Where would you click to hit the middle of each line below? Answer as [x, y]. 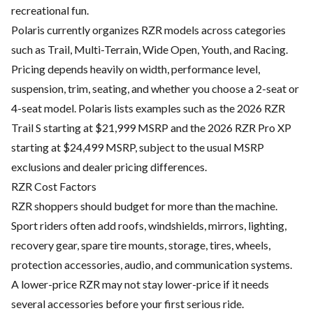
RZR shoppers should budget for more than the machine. [144, 206]
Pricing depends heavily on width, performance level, [136, 69]
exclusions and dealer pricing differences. [109, 167]
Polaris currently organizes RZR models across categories [148, 30]
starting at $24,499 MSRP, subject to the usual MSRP [138, 147]
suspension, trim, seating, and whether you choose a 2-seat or [155, 89]
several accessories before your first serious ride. [128, 304]
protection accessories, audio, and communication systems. [152, 265]
